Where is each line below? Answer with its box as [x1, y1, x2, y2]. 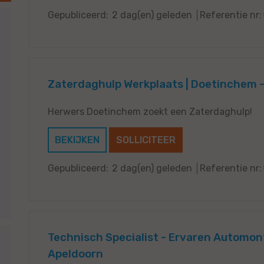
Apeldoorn [48, 247, 103, 260]
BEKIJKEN [55, 134, 100, 146]
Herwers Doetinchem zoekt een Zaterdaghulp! [48, 105, 252, 117]
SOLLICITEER [116, 134, 176, 146]
